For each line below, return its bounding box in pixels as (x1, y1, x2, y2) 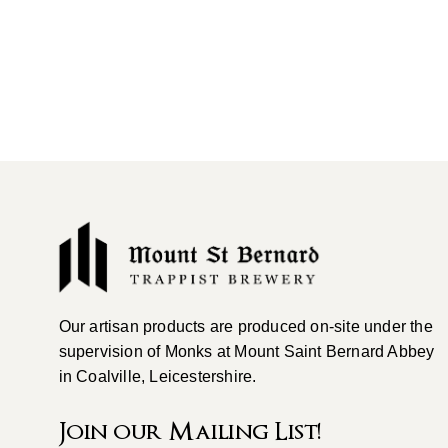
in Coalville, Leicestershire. (58, 368, 257, 386)
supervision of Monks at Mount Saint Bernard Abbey (58, 343, 435, 361)
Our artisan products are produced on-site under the (58, 318, 433, 336)
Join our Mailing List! (58, 417, 327, 445)
